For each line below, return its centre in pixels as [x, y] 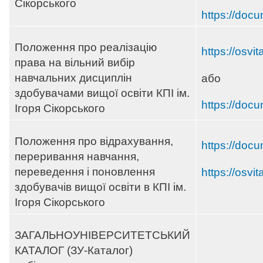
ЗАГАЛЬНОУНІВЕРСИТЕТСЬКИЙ [102, 235]
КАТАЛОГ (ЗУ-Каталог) [74, 251]
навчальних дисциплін [73, 78]
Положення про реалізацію [86, 48]
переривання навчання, [77, 157]
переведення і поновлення [85, 172]
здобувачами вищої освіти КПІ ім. [102, 93]
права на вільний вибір [75, 63]
